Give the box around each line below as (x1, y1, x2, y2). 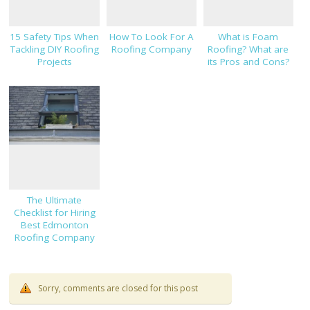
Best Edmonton (20, 219, 89, 232)
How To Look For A (109, 30, 194, 44)
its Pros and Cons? (207, 55, 289, 69)
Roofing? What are (208, 43, 289, 56)
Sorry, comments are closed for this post (38, 282, 199, 295)
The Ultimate (27, 194, 82, 207)
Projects (37, 55, 72, 69)
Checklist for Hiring (13, 206, 95, 219)
